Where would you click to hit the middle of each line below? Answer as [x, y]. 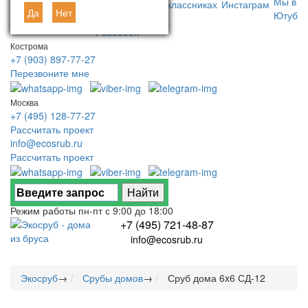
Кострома [29, 45]
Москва [24, 102]
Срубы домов [113, 278]
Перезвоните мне [50, 73]
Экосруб [39, 278]
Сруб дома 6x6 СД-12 [217, 278]
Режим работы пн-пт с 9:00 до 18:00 [92, 211]
